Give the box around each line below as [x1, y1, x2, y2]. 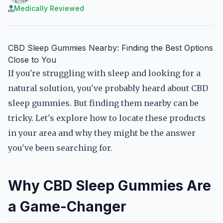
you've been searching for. [8, 143, 112, 153]
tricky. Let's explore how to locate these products [8, 113, 206, 123]
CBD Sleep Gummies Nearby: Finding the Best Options [8, 43, 213, 53]
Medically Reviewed [14, 4, 84, 12]
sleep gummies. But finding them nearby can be [8, 98, 199, 108]
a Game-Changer [8, 198, 126, 215]
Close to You [8, 55, 56, 65]
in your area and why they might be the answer [8, 128, 196, 138]
